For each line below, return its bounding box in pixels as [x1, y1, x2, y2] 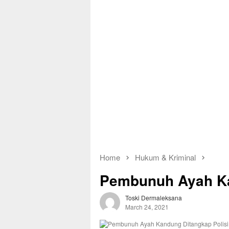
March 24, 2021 [125, 202, 169, 212]
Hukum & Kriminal [135, 152, 196, 163]
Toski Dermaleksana [125, 193, 182, 202]
